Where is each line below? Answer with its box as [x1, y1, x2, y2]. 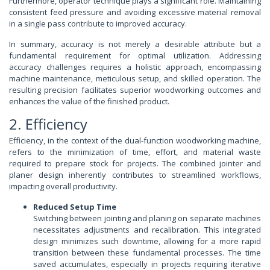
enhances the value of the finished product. [9, 96, 169, 107]
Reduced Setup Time [33, 201, 116, 213]
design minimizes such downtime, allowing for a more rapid [33, 236, 261, 247]
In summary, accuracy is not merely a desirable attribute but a [9, 39, 261, 50]
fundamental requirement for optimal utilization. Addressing [9, 50, 261, 61]
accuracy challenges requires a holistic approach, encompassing [9, 61, 261, 73]
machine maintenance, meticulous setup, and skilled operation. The [9, 73, 261, 84]
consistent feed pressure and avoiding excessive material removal [9, 7, 261, 18]
